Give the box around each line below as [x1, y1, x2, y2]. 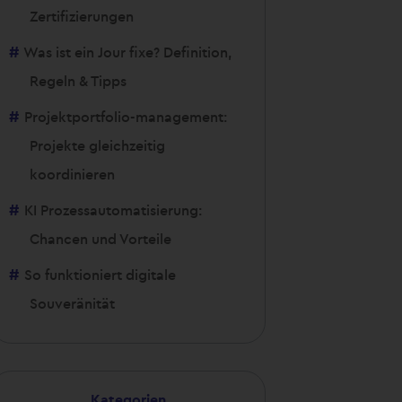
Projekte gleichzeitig [30, 135, 166, 154]
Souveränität [30, 293, 116, 312]
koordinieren [30, 164, 116, 183]
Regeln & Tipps [30, 71, 127, 90]
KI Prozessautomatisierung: [24, 200, 203, 219]
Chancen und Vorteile [30, 229, 172, 248]
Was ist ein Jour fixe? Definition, [23, 42, 232, 61]
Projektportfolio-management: [24, 107, 228, 126]
